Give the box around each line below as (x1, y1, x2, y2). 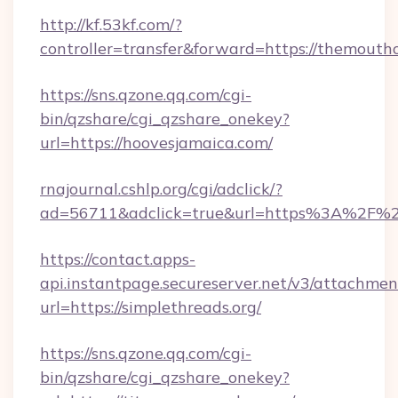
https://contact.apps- (40, 249, 195, 269)
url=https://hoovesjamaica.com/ (40, 132, 273, 153)
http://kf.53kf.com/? (40, 14, 182, 35)
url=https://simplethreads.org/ (40, 297, 261, 317)
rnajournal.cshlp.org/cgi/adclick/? (40, 179, 283, 199)
